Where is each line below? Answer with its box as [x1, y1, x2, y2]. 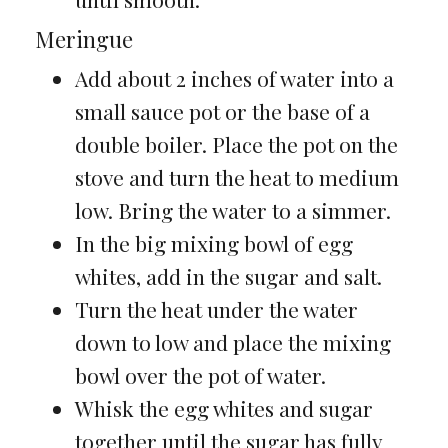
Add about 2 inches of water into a [74, 64, 394, 93]
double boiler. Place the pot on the [74, 130, 398, 159]
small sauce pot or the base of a [74, 97, 370, 126]
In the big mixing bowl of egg [74, 229, 353, 258]
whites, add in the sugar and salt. [74, 262, 382, 291]
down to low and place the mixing [74, 328, 391, 357]
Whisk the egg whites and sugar [74, 394, 373, 423]
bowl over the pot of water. [74, 361, 326, 390]
